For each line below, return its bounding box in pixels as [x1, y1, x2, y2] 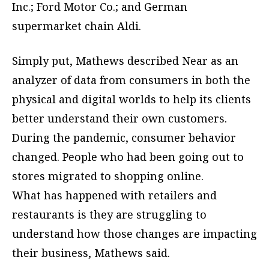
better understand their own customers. [12, 111, 227, 126]
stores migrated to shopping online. [12, 169, 204, 184]
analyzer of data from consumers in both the [12, 73, 250, 88]
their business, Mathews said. [12, 246, 170, 261]
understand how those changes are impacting [12, 226, 257, 241]
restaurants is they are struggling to [12, 207, 207, 222]
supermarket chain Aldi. [12, 19, 141, 34]
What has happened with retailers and [12, 188, 217, 203]
